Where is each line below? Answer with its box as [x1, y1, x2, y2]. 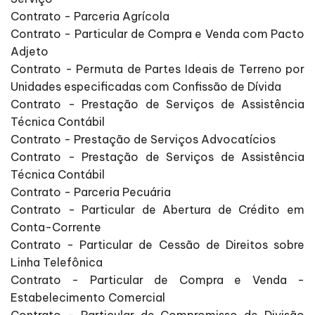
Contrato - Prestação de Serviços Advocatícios [11, 132, 276, 147]
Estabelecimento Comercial [11, 290, 165, 305]
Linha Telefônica [11, 255, 103, 270]
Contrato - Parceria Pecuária [11, 185, 171, 200]
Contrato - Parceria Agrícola [11, 9, 169, 24]
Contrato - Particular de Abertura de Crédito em [11, 202, 304, 217]
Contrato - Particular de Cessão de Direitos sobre [11, 238, 304, 252]
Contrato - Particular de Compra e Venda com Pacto [11, 27, 304, 41]
